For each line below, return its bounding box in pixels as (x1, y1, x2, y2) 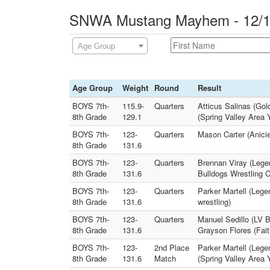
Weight (122, 82, 148, 93)
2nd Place (154, 242, 189, 253)
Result (198, 82, 221, 93)
